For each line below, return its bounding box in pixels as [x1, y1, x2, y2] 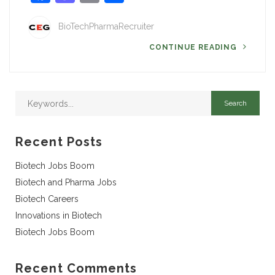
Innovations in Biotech [15, 211, 102, 220]
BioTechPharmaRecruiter [58, 21, 154, 32]
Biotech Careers [15, 194, 79, 204]
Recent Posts [15, 134, 103, 149]
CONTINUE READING [149, 43, 240, 52]
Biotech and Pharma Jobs [15, 177, 117, 187]
